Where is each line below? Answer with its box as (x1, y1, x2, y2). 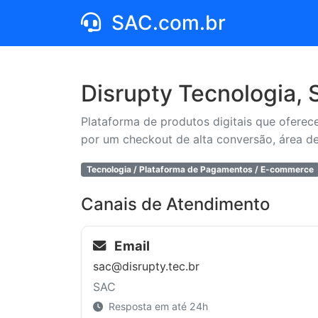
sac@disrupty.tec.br (93, 258, 199, 273)
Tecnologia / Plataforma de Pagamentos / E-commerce (86, 164, 314, 175)
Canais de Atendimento (81, 194, 270, 214)
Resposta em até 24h (106, 300, 208, 312)
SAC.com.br (106, 11, 226, 35)
